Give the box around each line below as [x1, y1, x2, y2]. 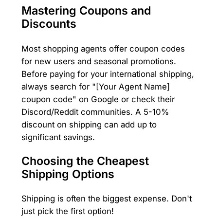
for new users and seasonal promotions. [21, 56, 176, 66]
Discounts [21, 17, 76, 31]
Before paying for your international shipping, [21, 69, 194, 79]
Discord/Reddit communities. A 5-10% [21, 107, 169, 117]
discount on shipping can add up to [21, 119, 157, 129]
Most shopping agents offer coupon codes [21, 43, 185, 54]
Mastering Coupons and [21, 4, 151, 18]
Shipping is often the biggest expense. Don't [21, 194, 192, 203]
